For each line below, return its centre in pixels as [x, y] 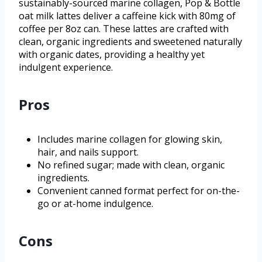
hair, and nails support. [88, 152]
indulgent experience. [66, 67]
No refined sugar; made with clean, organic [131, 165]
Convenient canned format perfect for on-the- [139, 190]
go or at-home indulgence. [95, 203]
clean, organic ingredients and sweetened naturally [130, 41]
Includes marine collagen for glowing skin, [130, 139]
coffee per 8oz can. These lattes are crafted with [124, 28]
